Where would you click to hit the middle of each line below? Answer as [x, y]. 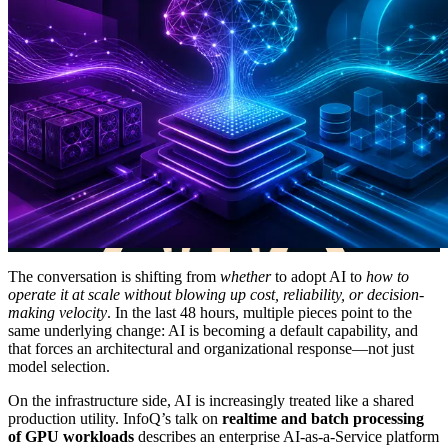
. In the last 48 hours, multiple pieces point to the [259, 312]
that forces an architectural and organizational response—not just [211, 348]
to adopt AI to [318, 276]
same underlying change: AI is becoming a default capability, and [213, 330]
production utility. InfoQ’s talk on [115, 418]
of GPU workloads [71, 436]
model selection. [59, 366]
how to [387, 276]
